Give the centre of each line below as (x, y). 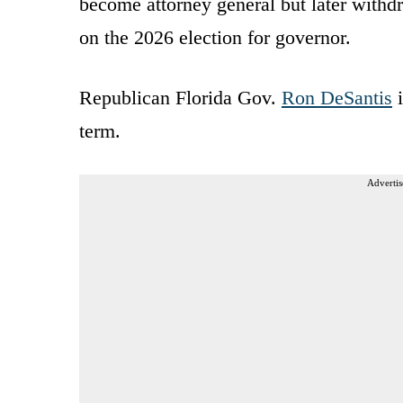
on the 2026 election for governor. (215, 37)
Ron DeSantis (337, 97)
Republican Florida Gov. (180, 97)
